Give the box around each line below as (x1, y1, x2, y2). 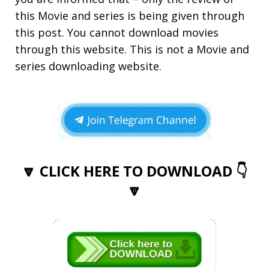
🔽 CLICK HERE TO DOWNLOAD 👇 (22, 160, 247, 181)
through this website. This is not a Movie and (15, 41, 249, 56)
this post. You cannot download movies (15, 25, 219, 40)
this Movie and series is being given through (15, 8, 244, 23)
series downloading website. (15, 58, 162, 73)
